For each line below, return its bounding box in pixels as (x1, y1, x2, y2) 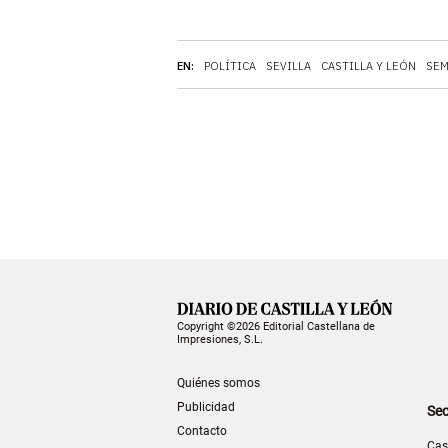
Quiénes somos (177, 375, 260, 390)
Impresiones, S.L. (177, 332, 263, 346)
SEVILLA (266, 58, 311, 73)
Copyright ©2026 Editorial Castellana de (177, 319, 375, 333)
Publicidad (177, 399, 235, 414)
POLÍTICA (204, 58, 256, 73)
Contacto (177, 423, 227, 438)
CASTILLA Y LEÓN (321, 58, 416, 73)
